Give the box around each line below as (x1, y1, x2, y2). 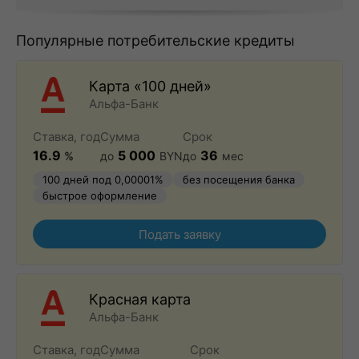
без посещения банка (183, 172, 295, 186)
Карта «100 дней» (89, 78, 212, 95)
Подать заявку (138, 226, 221, 242)
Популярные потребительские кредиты (16, 32, 295, 49)
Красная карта (89, 291, 191, 308)
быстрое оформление (42, 188, 157, 202)
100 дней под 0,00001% (42, 172, 163, 186)
